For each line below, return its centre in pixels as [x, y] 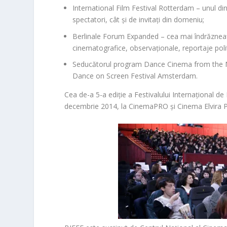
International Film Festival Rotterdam [134, 8]
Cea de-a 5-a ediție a [100, 95]
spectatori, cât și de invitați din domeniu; [139, 19]
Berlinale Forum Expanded [116, 36]
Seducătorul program [108, 64]
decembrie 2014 [91, 106]
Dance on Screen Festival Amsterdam [135, 76]
